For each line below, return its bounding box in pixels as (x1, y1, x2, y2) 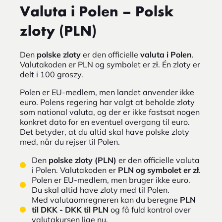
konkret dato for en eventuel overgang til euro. (20, 117, 190, 127)
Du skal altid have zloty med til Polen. (32, 185, 169, 195)
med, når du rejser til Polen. (20, 137, 120, 147)
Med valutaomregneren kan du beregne (32, 195, 180, 205)
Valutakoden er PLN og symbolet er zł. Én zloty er (20, 59, 200, 70)
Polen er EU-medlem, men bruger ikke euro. (32, 175, 190, 185)
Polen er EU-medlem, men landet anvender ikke (20, 87, 194, 98)
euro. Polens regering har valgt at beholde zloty (20, 97, 195, 108)
